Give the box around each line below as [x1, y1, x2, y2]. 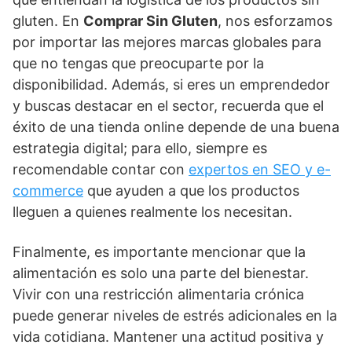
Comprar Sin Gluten [83, 13, 218, 29]
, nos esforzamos [218, 13, 332, 29]
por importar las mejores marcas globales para [13, 34, 321, 50]
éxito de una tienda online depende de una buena [13, 119, 339, 135]
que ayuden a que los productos [83, 182, 299, 199]
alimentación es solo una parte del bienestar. [13, 265, 309, 281]
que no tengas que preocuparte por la [13, 55, 264, 71]
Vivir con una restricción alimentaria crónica [13, 286, 304, 302]
